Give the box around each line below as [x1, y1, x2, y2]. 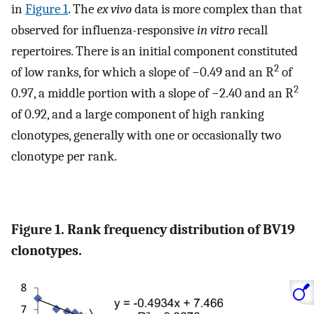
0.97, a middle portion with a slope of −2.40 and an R [11, 85, 294, 101]
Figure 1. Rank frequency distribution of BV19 [11, 221, 295, 238]
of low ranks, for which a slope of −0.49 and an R [11, 64, 274, 80]
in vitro [197, 22, 235, 38]
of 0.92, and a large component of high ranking [11, 106, 264, 122]
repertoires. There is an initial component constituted [11, 43, 298, 59]
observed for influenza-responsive [11, 22, 197, 38]
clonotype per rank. [11, 148, 117, 164]
